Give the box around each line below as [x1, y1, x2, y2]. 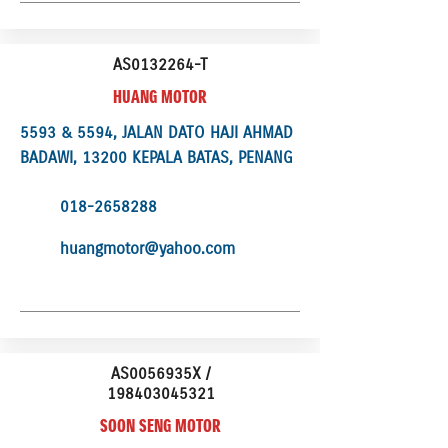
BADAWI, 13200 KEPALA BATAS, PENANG [20, 147, 293, 167]
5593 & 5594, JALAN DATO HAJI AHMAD [20, 122, 293, 142]
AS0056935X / [111, 363, 210, 383]
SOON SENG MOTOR [99, 414, 221, 437]
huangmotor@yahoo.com [60, 238, 235, 258]
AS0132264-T [113, 54, 208, 74]
